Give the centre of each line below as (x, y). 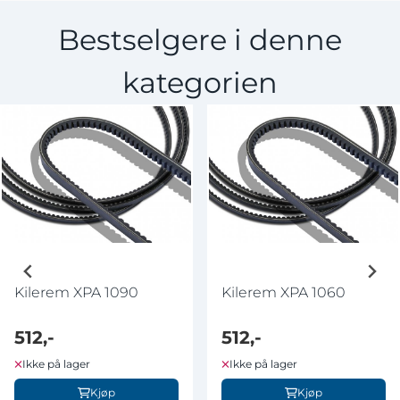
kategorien (200, 82)
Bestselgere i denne (200, 39)
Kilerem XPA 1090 (76, 292)
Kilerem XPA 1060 (283, 292)
